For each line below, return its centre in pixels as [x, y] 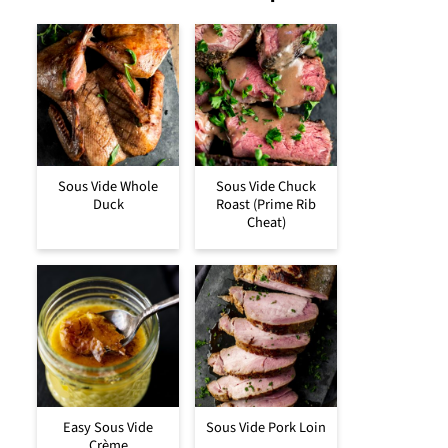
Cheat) [266, 222]
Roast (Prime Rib [266, 204]
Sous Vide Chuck [266, 186]
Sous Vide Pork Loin [266, 427]
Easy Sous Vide [108, 427]
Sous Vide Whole [108, 186]
